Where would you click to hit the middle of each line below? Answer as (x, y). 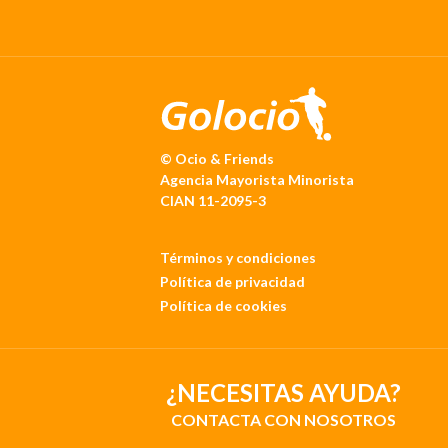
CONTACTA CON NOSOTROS (283, 419)
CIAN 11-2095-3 (212, 200)
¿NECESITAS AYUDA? (283, 392)
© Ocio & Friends (216, 158)
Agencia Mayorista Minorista (256, 179)
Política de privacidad (232, 281)
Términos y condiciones (237, 257)
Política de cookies (223, 305)
